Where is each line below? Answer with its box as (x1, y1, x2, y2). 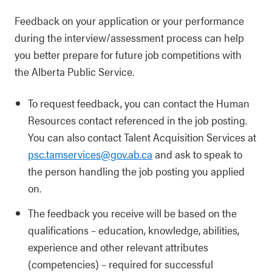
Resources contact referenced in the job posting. (28, 112, 247, 127)
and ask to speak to (152, 146, 242, 161)
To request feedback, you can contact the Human (28, 95, 250, 110)
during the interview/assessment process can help (15, 30, 244, 45)
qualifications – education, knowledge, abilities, (28, 222, 239, 237)
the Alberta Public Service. (15, 64, 134, 79)
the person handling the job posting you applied (28, 163, 245, 178)
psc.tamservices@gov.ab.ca (28, 146, 152, 161)
